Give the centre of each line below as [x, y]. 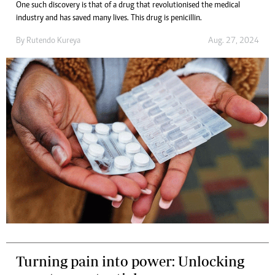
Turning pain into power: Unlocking [130, 261]
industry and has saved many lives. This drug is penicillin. [109, 18]
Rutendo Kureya [53, 41]
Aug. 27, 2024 [234, 41]
